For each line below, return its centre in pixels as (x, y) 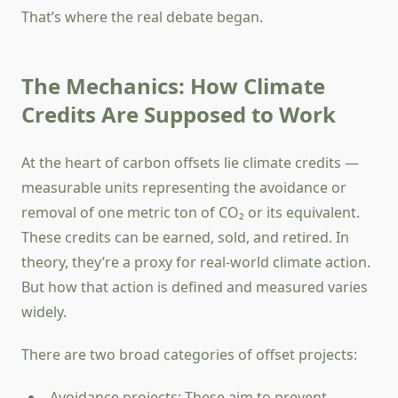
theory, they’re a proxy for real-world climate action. (196, 263)
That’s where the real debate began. (142, 17)
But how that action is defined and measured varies (195, 287)
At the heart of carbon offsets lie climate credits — (190, 163)
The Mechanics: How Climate (173, 86)
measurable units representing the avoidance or (184, 188)
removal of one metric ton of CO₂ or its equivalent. (191, 213)
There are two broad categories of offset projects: (189, 355)
